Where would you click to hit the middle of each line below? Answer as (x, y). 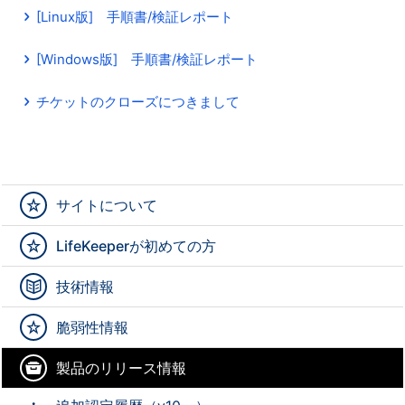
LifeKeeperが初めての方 (137, 246)
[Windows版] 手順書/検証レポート (147, 60)
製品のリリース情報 (122, 368)
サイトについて (107, 206)
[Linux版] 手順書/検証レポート (135, 17)
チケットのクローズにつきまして (138, 102)
